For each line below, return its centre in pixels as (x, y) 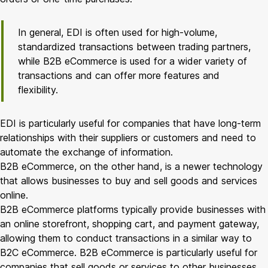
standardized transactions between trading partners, (134, 46)
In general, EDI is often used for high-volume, (118, 32)
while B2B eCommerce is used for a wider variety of (133, 61)
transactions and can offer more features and (119, 75)
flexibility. (38, 89)
